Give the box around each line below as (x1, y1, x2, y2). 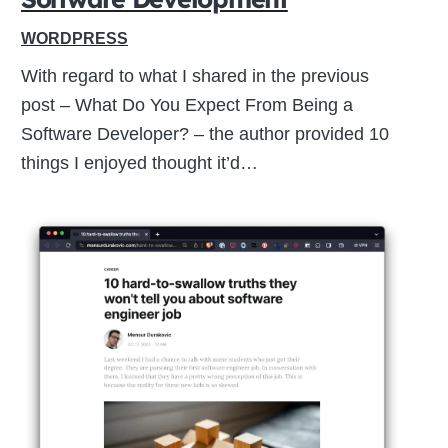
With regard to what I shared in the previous (20, 65, 369, 86)
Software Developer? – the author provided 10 (20, 123, 389, 144)
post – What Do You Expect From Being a (20, 94, 353, 115)
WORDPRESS (20, 28, 128, 47)
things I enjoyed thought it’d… (20, 152, 258, 173)
